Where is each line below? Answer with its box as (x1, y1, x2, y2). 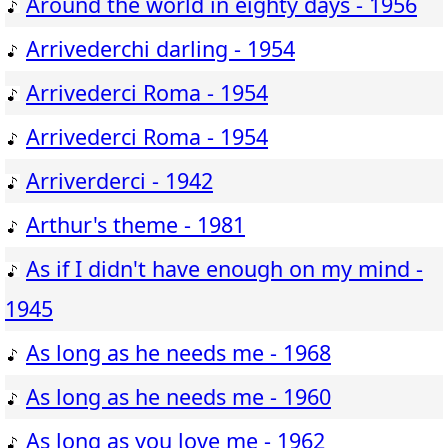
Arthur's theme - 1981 (26, 210, 245, 240)
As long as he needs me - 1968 (26, 338, 331, 368)
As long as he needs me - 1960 (26, 382, 331, 412)
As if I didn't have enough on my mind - (26, 254, 423, 284)
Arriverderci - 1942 (26, 166, 213, 196)
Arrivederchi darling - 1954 (26, 34, 295, 64)
